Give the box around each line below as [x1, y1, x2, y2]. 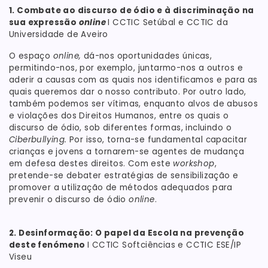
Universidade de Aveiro [9, 28, 111, 40]
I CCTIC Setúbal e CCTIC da [108, 16, 228, 28]
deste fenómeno [9, 239, 88, 251]
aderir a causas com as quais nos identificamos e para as [9, 74, 258, 86]
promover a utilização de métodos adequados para [9, 181, 233, 193]
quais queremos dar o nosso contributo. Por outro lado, [9, 86, 246, 98]
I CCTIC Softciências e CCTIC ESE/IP [87, 239, 242, 251]
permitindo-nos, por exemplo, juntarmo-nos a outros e [9, 62, 243, 74]
